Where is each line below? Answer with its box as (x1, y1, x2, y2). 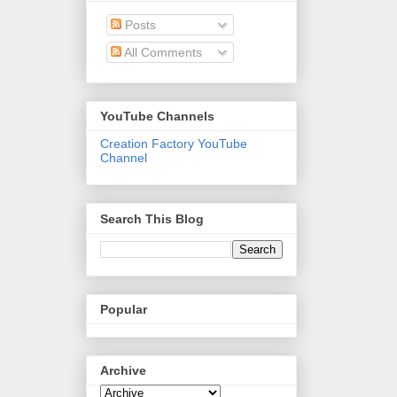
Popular (100, 301, 147, 316)
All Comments (121, 44, 202, 59)
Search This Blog (100, 211, 204, 226)
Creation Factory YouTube (100, 136, 247, 152)
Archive (100, 363, 146, 378)
